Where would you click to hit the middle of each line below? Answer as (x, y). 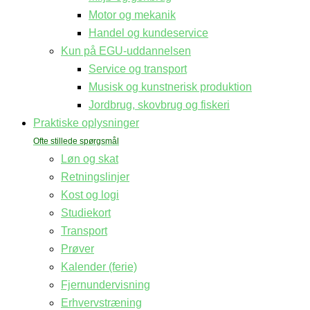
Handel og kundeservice (148, 33)
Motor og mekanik (132, 15)
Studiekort (86, 213)
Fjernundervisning (106, 285)
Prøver (77, 249)
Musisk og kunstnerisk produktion (170, 87)
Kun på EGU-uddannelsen (126, 51)
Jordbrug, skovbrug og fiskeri (159, 105)
